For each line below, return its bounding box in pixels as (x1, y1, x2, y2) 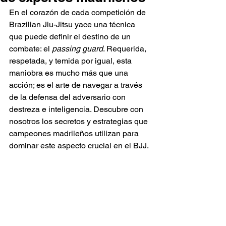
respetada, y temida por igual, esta (9, 56, 134, 66)
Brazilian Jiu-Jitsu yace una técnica (9, 20, 137, 29)
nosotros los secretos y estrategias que (9, 117, 150, 126)
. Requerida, (103, 44, 148, 53)
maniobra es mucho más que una (9, 68, 130, 78)
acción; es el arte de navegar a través (9, 80, 144, 90)
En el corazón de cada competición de (9, 8, 148, 17)
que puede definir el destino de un (9, 32, 133, 41)
